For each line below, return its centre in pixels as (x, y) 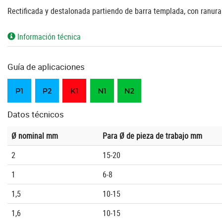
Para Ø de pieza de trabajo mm (152, 136)
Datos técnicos (36, 114)
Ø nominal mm (35, 136)
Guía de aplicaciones (46, 67)
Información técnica (48, 37)
